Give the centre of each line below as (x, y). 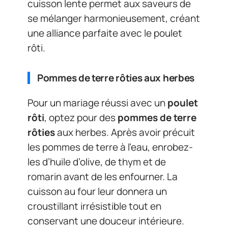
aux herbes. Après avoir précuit (125, 132)
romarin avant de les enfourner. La (103, 176)
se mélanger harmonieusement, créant (114, 18)
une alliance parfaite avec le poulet (105, 33)
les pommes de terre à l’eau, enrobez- (110, 147)
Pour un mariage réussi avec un (97, 103)
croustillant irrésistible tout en (94, 206)
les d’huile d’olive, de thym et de (97, 162)
